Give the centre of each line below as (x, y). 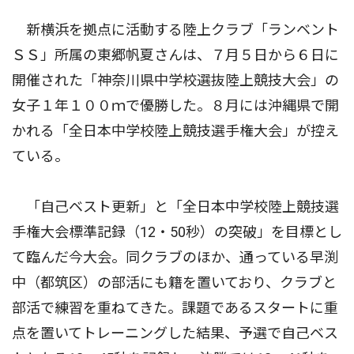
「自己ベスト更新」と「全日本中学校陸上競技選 (175, 206)
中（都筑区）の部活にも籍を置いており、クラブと (174, 282)
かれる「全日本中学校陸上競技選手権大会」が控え (175, 130)
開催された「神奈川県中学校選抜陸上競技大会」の (175, 80)
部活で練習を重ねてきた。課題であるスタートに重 (175, 307)
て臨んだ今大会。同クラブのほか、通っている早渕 (175, 257)
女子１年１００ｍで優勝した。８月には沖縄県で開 (175, 105)
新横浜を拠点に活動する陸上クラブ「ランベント (175, 29)
